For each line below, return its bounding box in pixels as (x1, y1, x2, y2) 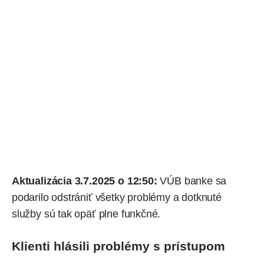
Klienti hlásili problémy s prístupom (12, 239, 225, 253)
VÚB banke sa (157, 175, 227, 187)
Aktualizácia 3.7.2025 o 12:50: (12, 175, 157, 187)
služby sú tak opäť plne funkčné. (12, 208, 161, 220)
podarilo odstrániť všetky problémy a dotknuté (12, 192, 222, 204)
